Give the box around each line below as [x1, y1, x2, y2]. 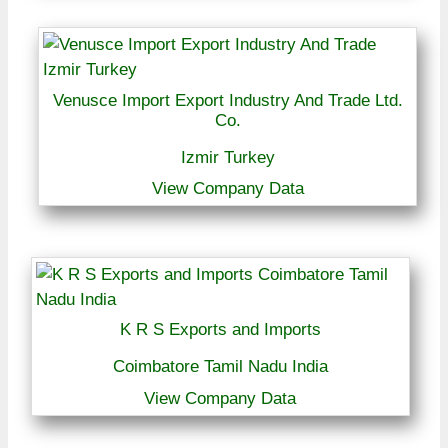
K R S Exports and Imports [119, 320, 321, 340]
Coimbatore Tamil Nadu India [112, 357, 328, 377]
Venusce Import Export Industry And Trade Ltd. [52, 90, 403, 110]
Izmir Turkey [180, 147, 275, 167]
